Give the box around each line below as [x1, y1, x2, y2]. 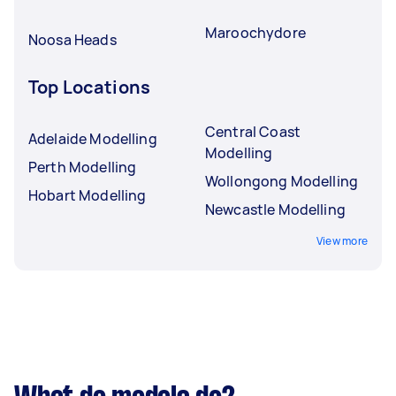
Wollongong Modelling [205, 171, 358, 191]
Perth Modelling [28, 156, 137, 177]
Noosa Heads [28, 29, 117, 49]
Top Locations [28, 74, 150, 99]
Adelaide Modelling [28, 128, 157, 148]
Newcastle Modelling [205, 199, 346, 219]
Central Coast [205, 121, 301, 141]
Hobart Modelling [28, 185, 147, 205]
